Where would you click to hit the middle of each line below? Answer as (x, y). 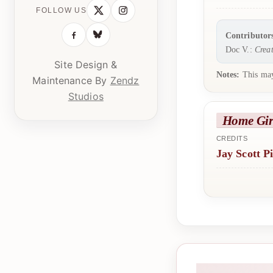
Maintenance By (71, 80)
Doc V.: (240, 49)
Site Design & (86, 64)
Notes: (228, 74)
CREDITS (232, 138)
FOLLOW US (62, 10)
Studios (86, 96)
